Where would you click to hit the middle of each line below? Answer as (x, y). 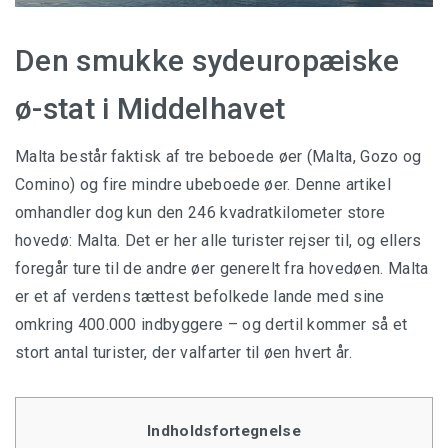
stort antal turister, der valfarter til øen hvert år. (183, 353)
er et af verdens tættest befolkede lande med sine (200, 297)
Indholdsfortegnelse (224, 431)
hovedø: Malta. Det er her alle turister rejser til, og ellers (218, 241)
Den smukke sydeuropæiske (207, 61)
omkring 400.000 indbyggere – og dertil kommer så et (211, 325)
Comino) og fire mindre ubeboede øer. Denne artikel (203, 185)
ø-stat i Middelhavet (150, 109)
